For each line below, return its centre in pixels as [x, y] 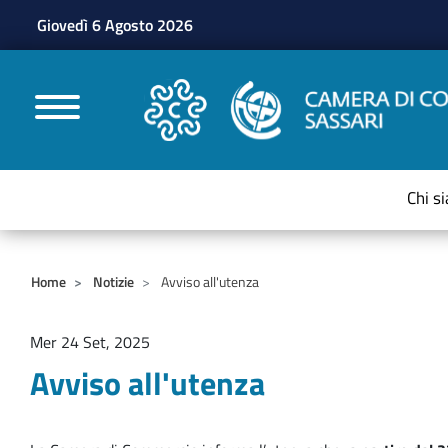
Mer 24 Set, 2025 [90, 342]
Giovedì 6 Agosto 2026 [115, 25]
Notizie [113, 281]
